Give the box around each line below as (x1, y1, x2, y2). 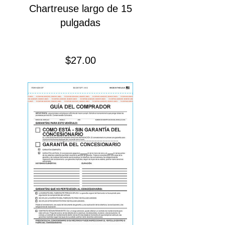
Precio (95, 54, 124, 66)
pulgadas (60, 17, 100, 29)
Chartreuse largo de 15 (29, 3, 132, 15)
